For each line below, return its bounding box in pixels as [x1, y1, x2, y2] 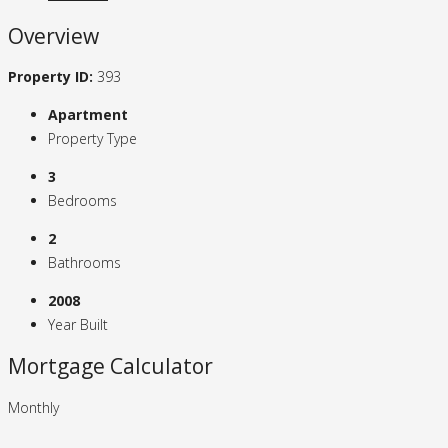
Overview [8, 21, 99, 50]
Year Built [48, 315, 108, 335]
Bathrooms [48, 253, 121, 273]
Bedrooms [48, 191, 117, 211]
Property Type [48, 129, 137, 149]
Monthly [8, 397, 59, 417]
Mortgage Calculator [8, 352, 213, 381]
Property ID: [8, 67, 93, 87]
